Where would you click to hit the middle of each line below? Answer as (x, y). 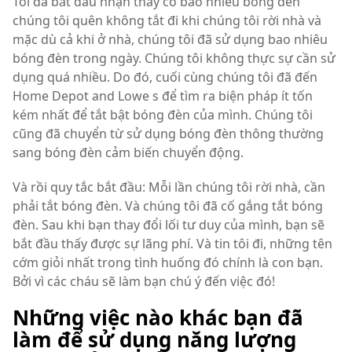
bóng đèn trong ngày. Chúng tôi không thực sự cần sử (174, 58)
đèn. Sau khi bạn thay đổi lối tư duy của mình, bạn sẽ (169, 225)
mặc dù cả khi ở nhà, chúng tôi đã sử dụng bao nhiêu (170, 39)
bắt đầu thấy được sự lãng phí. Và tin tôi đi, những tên (172, 244)
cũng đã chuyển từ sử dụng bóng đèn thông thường (168, 134)
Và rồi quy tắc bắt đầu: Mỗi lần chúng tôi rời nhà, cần (169, 187)
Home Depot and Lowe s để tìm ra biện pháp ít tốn (163, 96)
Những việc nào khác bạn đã (158, 317)
